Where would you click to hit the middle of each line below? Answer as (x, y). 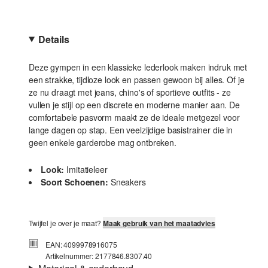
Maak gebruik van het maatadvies (159, 223)
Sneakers (128, 182)
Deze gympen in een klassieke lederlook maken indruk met (138, 67)
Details (54, 39)
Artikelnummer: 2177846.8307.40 (99, 256)
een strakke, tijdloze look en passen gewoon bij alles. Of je (137, 80)
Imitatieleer (87, 169)
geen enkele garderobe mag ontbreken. (103, 142)
